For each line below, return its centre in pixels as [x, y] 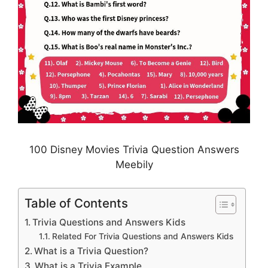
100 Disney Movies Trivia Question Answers [134, 150]
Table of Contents [76, 203]
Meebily [134, 165]
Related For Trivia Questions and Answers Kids [142, 236]
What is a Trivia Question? [92, 251]
